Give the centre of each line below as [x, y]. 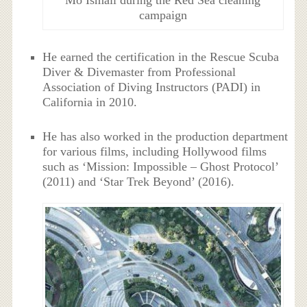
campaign [163, 15]
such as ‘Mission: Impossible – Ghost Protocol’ [161, 167]
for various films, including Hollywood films [155, 152]
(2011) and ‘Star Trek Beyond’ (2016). [139, 182]
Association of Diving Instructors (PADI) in [152, 87]
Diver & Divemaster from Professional [139, 72]
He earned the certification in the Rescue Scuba [161, 57]
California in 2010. [90, 102]
